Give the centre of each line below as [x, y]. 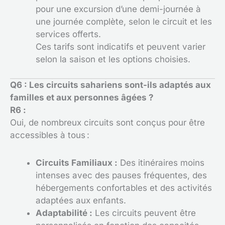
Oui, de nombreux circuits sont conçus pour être [107, 123]
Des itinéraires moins [161, 162]
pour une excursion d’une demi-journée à [118, 9]
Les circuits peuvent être [144, 213]
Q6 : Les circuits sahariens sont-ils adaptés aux [110, 85]
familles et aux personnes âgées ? [82, 97]
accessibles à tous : [50, 135]
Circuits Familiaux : [77, 162]
